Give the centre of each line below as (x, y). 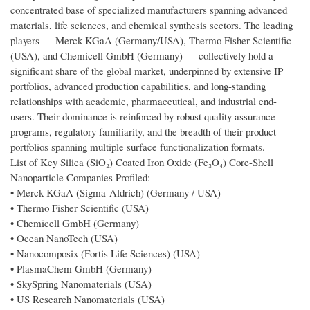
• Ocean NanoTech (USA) (64, 238)
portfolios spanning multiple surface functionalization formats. (138, 147)
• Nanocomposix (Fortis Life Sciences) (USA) (105, 254)
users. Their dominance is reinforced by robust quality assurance (143, 117)
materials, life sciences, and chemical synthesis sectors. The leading (152, 25)
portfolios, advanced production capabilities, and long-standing (138, 86)
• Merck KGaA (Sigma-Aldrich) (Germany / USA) (116, 193)
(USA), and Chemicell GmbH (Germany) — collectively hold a (142, 56)
